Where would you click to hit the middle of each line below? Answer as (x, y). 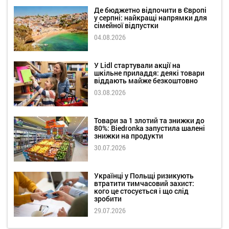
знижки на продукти (129, 135)
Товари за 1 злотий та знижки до (149, 120)
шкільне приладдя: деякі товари (149, 73)
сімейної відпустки (126, 25)
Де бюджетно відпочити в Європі (150, 10)
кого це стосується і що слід (141, 191)
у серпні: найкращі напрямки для (151, 17)
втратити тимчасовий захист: (144, 183)
